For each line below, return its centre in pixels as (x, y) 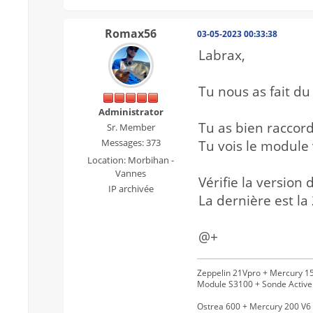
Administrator (131, 112)
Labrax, (222, 56)
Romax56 (131, 34)
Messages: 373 (131, 143)
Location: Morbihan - (131, 160)
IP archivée (131, 189)
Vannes (131, 174)
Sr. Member (131, 128)
